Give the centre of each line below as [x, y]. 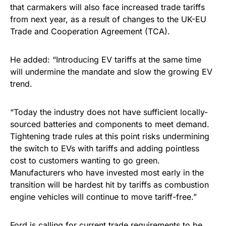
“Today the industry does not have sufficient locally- [109, 112]
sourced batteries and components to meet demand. [111, 124]
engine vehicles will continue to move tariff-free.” [103, 197]
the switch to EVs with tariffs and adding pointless [105, 148]
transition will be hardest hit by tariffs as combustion [109, 185]
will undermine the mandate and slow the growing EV [111, 72]
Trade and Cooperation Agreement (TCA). [90, 31]
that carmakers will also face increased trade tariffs [107, 7]
